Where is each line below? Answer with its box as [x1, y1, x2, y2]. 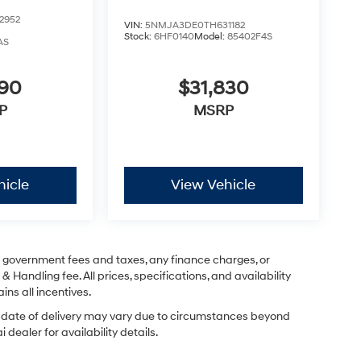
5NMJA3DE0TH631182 [144, 19, 245, 32]
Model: [193, 31, 227, 44]
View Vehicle [171, 176, 256, 195]
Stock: [123, 31, 154, 44]
